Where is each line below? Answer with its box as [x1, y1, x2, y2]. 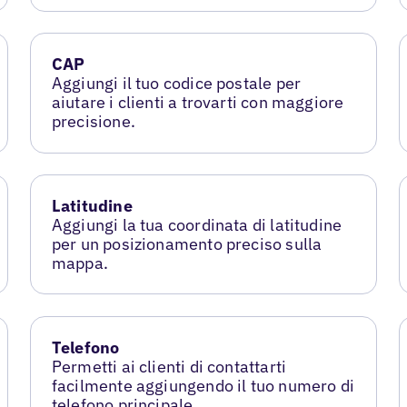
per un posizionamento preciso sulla [51, 233, 323, 255]
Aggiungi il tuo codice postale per [51, 73, 302, 94]
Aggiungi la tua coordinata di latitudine [51, 214, 342, 236]
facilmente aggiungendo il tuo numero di [51, 375, 354, 397]
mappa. [51, 253, 109, 274]
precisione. [51, 111, 135, 133]
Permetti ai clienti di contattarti [51, 356, 287, 378]
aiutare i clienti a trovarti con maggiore [51, 92, 344, 114]
